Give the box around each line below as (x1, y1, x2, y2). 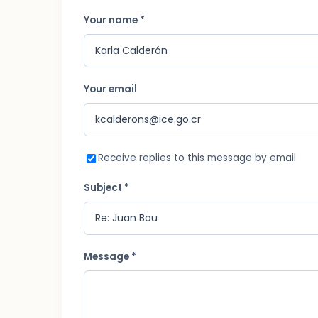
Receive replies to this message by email (98, 151, 296, 165)
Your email (84, 82, 137, 96)
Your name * (84, 13, 145, 27)
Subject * (84, 181, 129, 194)
